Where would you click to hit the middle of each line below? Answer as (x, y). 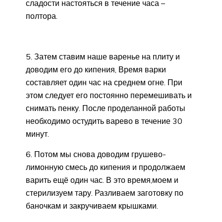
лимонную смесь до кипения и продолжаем (106, 167)
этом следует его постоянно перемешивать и (109, 95)
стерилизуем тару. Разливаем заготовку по (105, 193)
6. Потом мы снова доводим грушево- (96, 154)
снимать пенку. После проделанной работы (106, 108)
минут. (37, 134)
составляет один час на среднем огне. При (104, 82)
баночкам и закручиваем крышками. (92, 205)
